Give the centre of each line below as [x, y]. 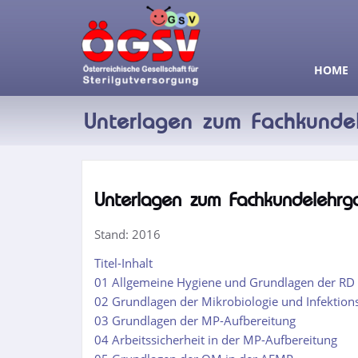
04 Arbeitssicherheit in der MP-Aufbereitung [216, 340]
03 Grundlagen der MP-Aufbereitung [195, 320]
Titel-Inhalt [123, 263]
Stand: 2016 [127, 234]
